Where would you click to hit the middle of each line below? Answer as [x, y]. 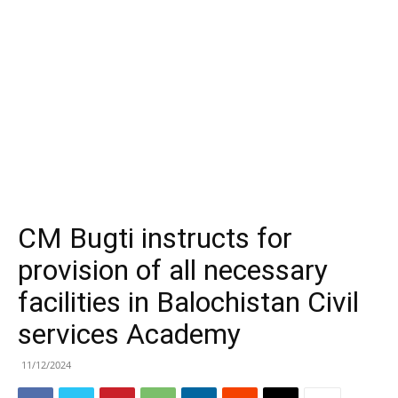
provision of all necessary [173, 270]
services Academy [129, 334]
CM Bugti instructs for [155, 238]
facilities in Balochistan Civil [188, 302]
